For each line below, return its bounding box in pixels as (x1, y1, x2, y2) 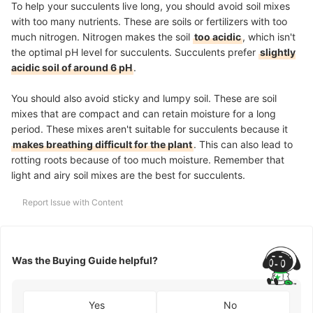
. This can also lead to (194, 138, 293, 151)
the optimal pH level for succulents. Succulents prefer (11, 46, 259, 59)
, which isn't (242, 31, 296, 43)
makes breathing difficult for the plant (13, 138, 192, 151)
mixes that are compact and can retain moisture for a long (11, 108, 276, 120)
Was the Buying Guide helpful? (12, 254, 158, 266)
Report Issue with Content (22, 197, 123, 208)
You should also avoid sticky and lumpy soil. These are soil (11, 92, 277, 105)
